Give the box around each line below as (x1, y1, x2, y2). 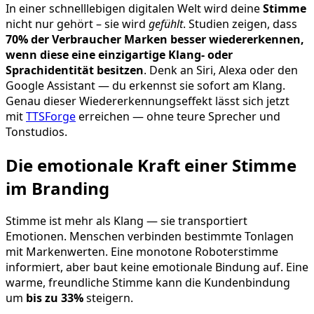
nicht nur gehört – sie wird (6, 15, 149, 32)
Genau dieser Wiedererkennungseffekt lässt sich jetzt (6, 93, 289, 109)
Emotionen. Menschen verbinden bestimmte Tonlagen (6, 228, 294, 245)
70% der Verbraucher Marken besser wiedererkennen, (6, 31, 304, 47)
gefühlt (149, 15, 183, 32)
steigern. (83, 290, 133, 306)
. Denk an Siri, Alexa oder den (144, 62, 298, 78)
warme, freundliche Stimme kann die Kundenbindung (6, 275, 290, 291)
